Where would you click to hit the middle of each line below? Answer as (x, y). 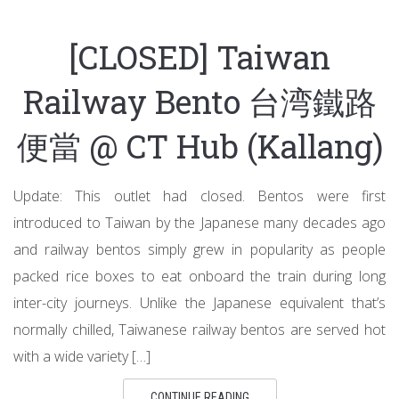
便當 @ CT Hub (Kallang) (199, 147)
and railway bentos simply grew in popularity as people (199, 250)
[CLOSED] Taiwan (199, 57)
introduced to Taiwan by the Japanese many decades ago (199, 223)
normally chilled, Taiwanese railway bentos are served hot (199, 330)
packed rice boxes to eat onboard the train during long (199, 277)
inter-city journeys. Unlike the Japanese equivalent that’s (199, 303)
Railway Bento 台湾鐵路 (199, 102)
